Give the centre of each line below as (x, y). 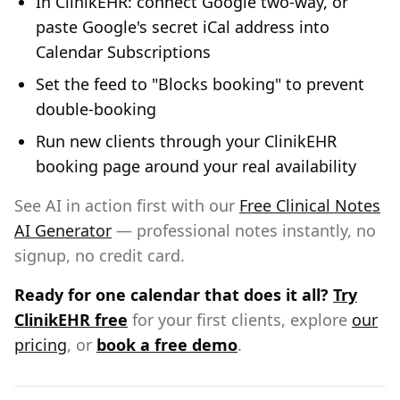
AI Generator (63, 230)
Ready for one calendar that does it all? (171, 295)
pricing (41, 345)
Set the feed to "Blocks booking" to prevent (200, 84)
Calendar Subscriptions (123, 52)
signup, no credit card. (100, 255)
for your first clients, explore (240, 320)
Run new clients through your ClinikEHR (186, 141)
